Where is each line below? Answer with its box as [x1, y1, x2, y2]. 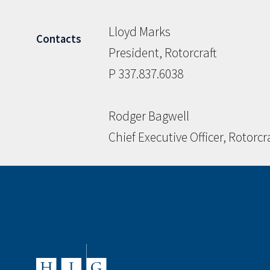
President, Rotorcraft [108, 45, 217, 61]
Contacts [36, 32, 81, 46]
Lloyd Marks [108, 24, 171, 40]
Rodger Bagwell [108, 108, 189, 125]
